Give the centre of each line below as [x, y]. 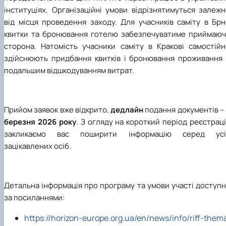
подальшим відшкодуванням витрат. [69, 70]
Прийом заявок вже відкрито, [57, 109]
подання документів [182, 109]
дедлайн [128, 109]
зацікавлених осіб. [38, 146]
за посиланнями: [34, 197]
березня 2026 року [40, 122]
